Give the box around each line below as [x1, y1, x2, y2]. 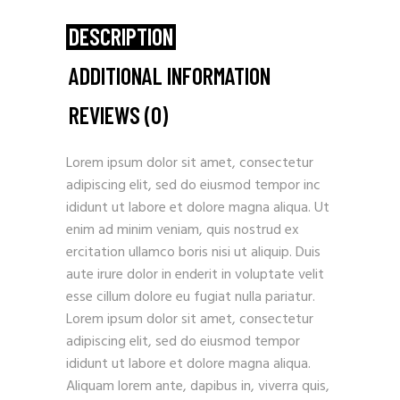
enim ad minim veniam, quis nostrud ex [66, 219, 299, 242]
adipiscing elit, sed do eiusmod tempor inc [66, 174, 321, 197]
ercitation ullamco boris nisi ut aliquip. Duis [66, 241, 321, 264]
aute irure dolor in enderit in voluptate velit [66, 263, 324, 287]
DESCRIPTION [69, 22, 173, 50]
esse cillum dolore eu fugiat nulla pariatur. [66, 286, 315, 309]
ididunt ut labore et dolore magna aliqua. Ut [66, 196, 329, 220]
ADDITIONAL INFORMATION [69, 62, 271, 89]
